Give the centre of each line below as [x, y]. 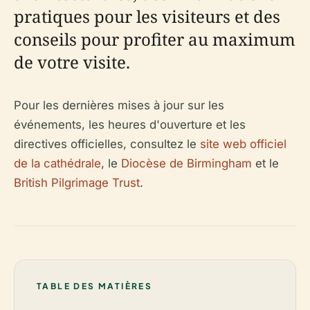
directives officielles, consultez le [107, 144]
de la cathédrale [57, 163]
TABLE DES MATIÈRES [95, 286]
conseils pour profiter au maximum [155, 39]
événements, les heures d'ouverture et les [130, 124]
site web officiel [243, 144]
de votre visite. [72, 62]
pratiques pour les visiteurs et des [147, 16]
